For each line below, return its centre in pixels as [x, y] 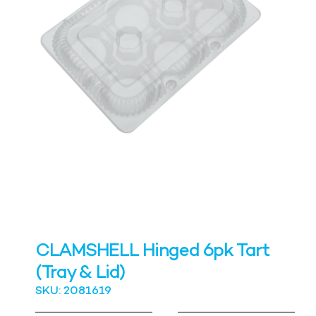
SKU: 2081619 [73, 292]
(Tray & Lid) [80, 274]
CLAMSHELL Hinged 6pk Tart [152, 252]
